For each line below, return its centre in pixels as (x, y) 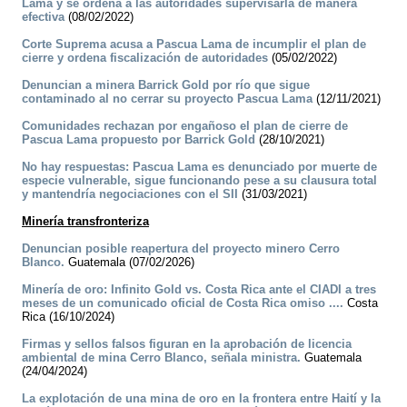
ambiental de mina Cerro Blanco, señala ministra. (161, 358)
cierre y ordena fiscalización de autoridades (145, 58)
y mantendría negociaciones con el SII (130, 194)
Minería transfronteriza (85, 222)
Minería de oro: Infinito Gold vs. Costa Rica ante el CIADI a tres (199, 290)
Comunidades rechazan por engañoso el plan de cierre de (185, 126)
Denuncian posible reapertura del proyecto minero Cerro (181, 249)
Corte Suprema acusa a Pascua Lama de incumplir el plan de (194, 45)
